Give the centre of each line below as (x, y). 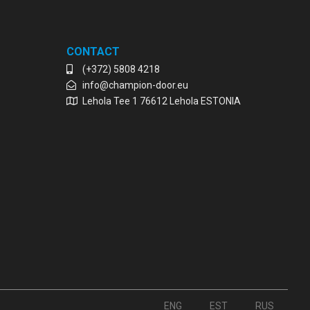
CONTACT (93, 52)
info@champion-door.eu (135, 85)
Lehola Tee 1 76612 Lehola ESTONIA (161, 101)
